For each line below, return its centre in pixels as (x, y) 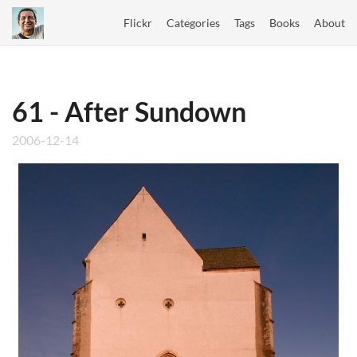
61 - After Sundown (129, 111)
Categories (193, 23)
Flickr (138, 23)
